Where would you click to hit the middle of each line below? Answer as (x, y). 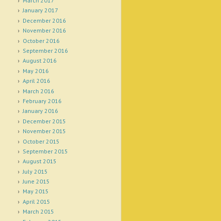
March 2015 (38, 212)
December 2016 (44, 20)
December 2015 (44, 121)
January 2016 (40, 111)
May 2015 (36, 191)
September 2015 (45, 151)
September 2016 (45, 51)
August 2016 (39, 61)
